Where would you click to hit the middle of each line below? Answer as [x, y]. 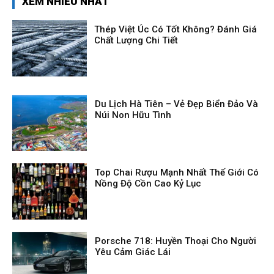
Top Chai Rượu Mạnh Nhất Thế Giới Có [177, 172]
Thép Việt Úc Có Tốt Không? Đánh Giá [176, 30]
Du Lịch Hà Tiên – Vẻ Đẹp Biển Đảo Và [177, 104]
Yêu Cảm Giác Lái [133, 252]
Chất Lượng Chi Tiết [136, 41]
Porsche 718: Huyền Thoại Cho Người [176, 241]
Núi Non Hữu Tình [133, 115]
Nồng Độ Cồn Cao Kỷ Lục [148, 183]
